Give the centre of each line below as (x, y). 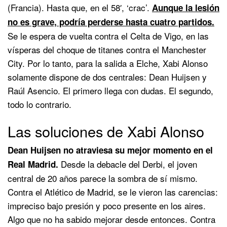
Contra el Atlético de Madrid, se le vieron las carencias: (113, 192)
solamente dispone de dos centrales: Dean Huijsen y (107, 77)
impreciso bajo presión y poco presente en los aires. (107, 205)
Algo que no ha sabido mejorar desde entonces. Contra (111, 219)
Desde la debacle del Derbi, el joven (129, 164)
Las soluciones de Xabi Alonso (106, 131)
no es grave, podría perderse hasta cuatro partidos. (111, 22)
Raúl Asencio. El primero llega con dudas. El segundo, (110, 90)
